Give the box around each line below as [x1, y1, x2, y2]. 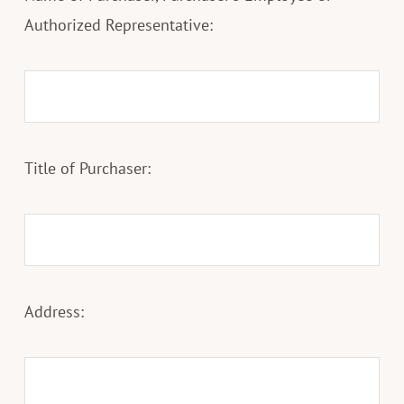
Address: [23, 300, 84, 322]
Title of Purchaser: [23, 157, 151, 179]
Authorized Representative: [23, 14, 213, 35]
